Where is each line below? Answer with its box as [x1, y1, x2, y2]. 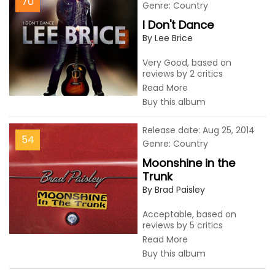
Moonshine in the [142, 155, 235, 171]
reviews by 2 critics [142, 68, 223, 80]
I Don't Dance [142, 17, 214, 33]
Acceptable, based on [142, 208, 236, 220]
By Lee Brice [142, 32, 193, 44]
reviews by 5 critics [142, 219, 223, 231]
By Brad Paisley [142, 184, 205, 196]
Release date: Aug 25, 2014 [142, 124, 255, 136]
